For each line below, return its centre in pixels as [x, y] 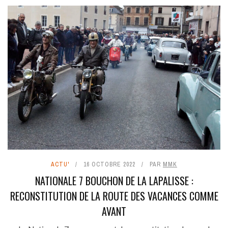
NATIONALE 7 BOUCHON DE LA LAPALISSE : [114, 181]
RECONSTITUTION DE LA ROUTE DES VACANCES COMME [114, 196]
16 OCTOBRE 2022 [109, 165]
